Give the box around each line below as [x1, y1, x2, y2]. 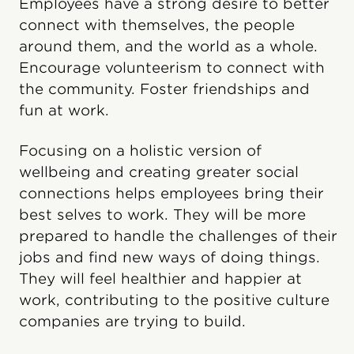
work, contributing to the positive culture [19, 291, 330, 308]
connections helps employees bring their [19, 184, 324, 201]
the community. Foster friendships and [19, 80, 310, 97]
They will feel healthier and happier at [19, 269, 302, 287]
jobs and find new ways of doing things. [19, 248, 320, 265]
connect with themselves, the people [19, 16, 295, 33]
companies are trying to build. [19, 312, 246, 330]
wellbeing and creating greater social [19, 163, 299, 180]
